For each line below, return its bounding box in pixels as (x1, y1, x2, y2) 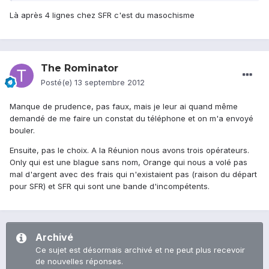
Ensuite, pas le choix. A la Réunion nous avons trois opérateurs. (10, 145, 249, 156)
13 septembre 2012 (74, 77, 145, 88)
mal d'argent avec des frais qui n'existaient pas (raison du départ (10, 169, 257, 180)
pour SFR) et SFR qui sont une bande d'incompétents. (10, 181, 210, 192)
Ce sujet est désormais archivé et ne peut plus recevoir (35, 245, 245, 255)
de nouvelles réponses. (35, 256, 123, 267)
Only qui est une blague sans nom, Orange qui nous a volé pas (10, 157, 247, 168)
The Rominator (41, 62, 118, 74)
